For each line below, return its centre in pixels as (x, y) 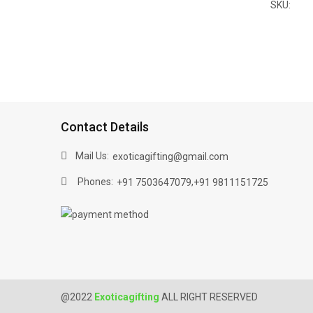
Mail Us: (92, 156)
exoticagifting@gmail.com (170, 156)
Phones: (94, 182)
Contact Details (105, 127)
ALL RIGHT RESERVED (209, 297)
